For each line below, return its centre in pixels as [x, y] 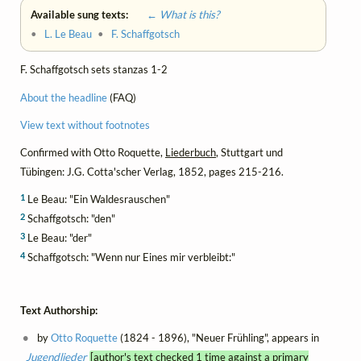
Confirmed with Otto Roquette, [93, 152]
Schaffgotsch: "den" [70, 218]
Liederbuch [191, 152]
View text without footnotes [85, 124]
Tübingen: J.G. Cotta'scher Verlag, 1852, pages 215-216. [152, 171]
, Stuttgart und [249, 152]
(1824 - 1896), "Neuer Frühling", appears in [219, 338]
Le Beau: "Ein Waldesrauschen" [98, 199]
